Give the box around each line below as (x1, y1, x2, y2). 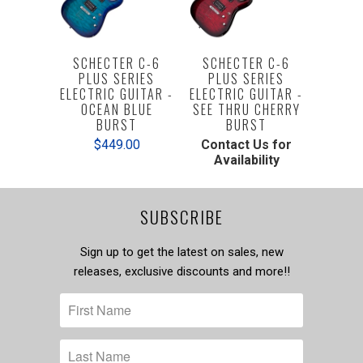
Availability (213, 152, 280, 168)
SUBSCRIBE (139, 204, 224, 229)
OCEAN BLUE (80, 100, 153, 119)
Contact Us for (201, 137, 292, 152)
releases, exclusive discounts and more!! (73, 263, 290, 279)
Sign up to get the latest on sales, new (79, 244, 284, 259)
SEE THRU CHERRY (192, 100, 301, 119)
